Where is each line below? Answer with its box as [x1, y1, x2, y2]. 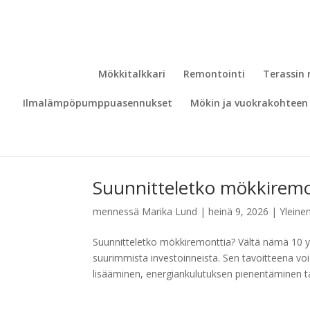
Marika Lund [142, 205, 198, 218]
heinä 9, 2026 [208, 205, 269, 218]
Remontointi [183, 67, 245, 80]
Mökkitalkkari [98, 67, 165, 80]
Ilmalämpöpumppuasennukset [23, 96, 172, 109]
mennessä [93, 205, 143, 218]
